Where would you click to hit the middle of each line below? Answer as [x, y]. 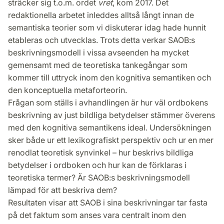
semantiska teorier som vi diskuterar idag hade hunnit [107, 27]
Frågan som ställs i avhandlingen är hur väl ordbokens [108, 102]
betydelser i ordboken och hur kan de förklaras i [97, 165]
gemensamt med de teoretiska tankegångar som [98, 65]
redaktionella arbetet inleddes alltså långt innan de [101, 15]
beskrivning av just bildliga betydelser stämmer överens [111, 115]
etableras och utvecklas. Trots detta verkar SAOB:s [101, 40]
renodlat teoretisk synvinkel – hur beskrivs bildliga [101, 152]
